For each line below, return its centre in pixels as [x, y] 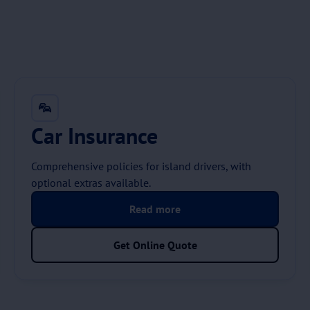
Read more [155, 209]
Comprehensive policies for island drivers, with [141, 166]
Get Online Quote [155, 245]
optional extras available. [91, 183]
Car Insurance [94, 136]
